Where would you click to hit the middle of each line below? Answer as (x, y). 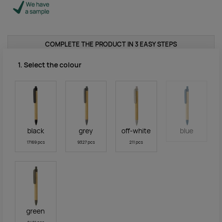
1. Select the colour (50, 65)
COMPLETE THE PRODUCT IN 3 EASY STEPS (111, 45)
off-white (136, 131)
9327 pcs (86, 142)
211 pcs (136, 142)
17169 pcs (35, 142)
